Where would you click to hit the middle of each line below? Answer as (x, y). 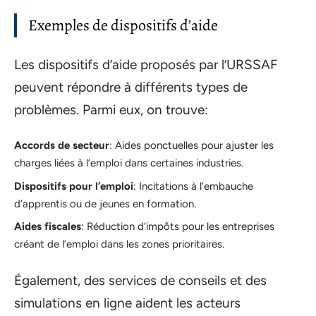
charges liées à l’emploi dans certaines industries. (129, 163)
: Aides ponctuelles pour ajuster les (192, 145)
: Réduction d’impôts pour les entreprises (178, 226)
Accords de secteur (62, 145)
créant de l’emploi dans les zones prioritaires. (119, 244)
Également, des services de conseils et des (140, 280)
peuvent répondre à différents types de (131, 87)
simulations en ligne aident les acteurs (127, 303)
